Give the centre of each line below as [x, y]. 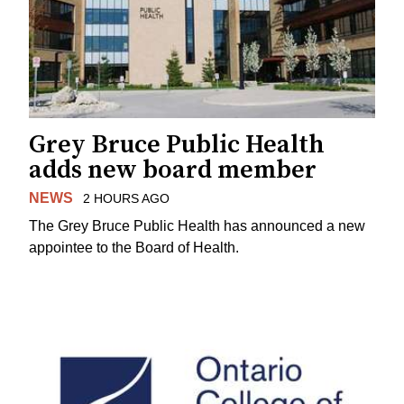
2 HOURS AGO [126, 199]
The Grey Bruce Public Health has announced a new [197, 225]
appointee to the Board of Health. [134, 247]
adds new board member [173, 170]
